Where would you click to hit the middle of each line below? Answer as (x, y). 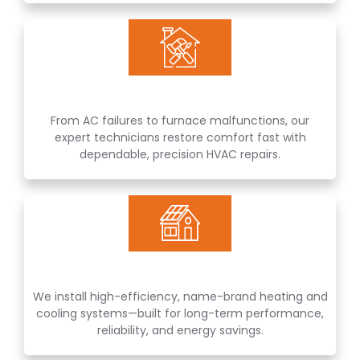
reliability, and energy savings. (180, 331)
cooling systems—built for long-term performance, (180, 314)
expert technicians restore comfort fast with (180, 138)
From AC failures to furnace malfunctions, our (180, 121)
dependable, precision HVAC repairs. (180, 155)
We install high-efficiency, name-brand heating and (180, 297)
